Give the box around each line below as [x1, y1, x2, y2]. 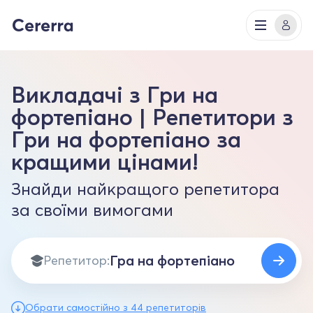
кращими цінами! [11, 148, 198, 175]
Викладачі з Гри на [11, 81, 218, 108]
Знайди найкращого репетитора [11, 179, 279, 199]
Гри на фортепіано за [11, 126, 241, 153]
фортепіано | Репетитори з [11, 103, 293, 131]
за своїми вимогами [11, 200, 173, 220]
